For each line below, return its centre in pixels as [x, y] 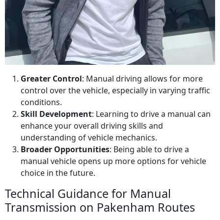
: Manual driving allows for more [142, 79]
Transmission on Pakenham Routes [100, 207]
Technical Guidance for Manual [88, 194]
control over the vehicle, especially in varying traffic [115, 91]
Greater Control [51, 79]
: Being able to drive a [149, 150]
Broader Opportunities [65, 150]
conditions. [41, 102]
